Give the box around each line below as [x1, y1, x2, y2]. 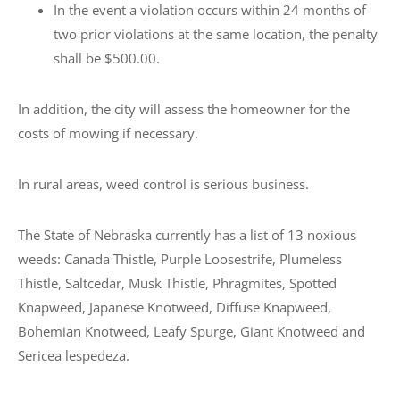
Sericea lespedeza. [18, 346, 129, 365]
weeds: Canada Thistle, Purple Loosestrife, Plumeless [18, 250, 342, 269]
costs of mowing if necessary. [18, 124, 198, 143]
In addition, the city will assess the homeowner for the [18, 100, 350, 119]
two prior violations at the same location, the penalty [54, 25, 378, 44]
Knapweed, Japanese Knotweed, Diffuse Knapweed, [18, 298, 331, 317]
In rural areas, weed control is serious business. [18, 175, 309, 194]
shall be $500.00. [54, 49, 160, 68]
